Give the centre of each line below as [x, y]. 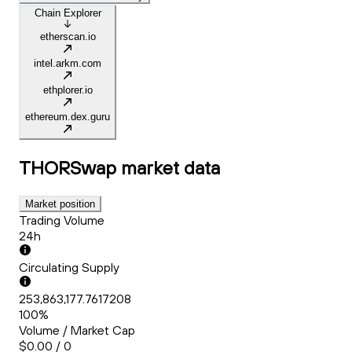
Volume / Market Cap [77, 330]
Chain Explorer [68, 13]
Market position [60, 204]
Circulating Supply [69, 268]
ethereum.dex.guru [68, 117]
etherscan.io [68, 37]
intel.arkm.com [68, 64]
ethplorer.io [68, 90]
